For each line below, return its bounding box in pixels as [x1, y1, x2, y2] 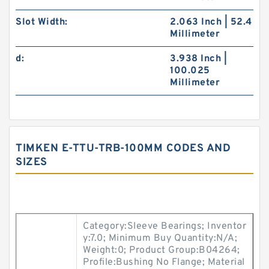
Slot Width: [16, 16, 68, 28]
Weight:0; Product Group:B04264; [83, 244, 240, 256]
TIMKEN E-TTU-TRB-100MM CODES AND [16, 142, 231, 156]
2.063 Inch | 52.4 [170, 16, 252, 28]
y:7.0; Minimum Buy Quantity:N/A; [83, 232, 237, 244]
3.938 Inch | [170, 53, 228, 65]
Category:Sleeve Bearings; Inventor [83, 220, 246, 232]
